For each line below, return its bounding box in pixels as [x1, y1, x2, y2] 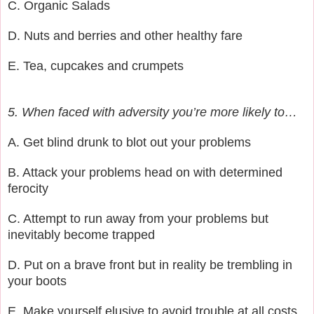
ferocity [8, 181, 48, 196]
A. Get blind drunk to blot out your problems [8, 135, 251, 149]
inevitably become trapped [8, 227, 155, 242]
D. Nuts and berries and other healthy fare [8, 28, 243, 43]
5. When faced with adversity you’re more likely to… [8, 104, 297, 119]
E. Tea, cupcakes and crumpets [8, 58, 184, 73]
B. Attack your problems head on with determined [8, 165, 282, 179]
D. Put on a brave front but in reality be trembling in [8, 257, 292, 272]
